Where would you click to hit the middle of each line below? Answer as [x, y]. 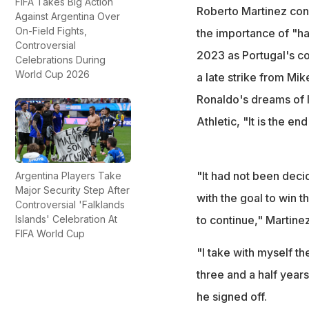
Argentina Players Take [68, 176]
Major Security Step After [72, 190]
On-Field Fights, [51, 30]
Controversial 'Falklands [70, 205]
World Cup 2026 [52, 74]
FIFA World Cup [50, 234]
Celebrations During [60, 59]
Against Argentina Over [68, 16]
